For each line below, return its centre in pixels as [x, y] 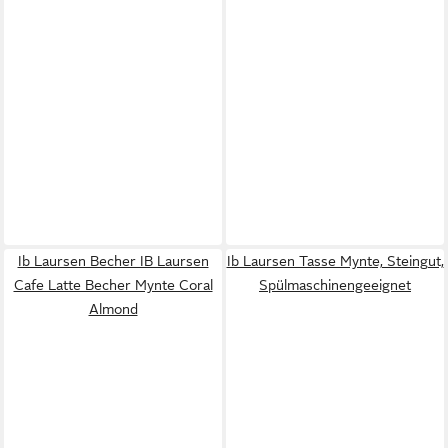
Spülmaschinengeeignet [335, 285]
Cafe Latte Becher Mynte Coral [113, 285]
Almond [113, 309]
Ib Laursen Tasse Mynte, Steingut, [335, 261]
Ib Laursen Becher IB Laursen [113, 261]
